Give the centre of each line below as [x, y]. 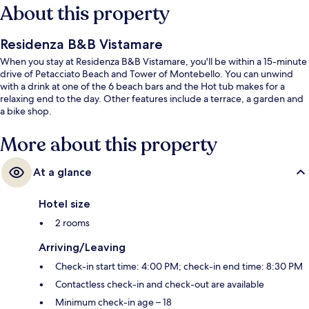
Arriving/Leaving [82, 248]
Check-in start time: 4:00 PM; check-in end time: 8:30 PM [179, 267]
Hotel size [64, 204]
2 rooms [72, 223]
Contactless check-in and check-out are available [160, 285]
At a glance [62, 172]
